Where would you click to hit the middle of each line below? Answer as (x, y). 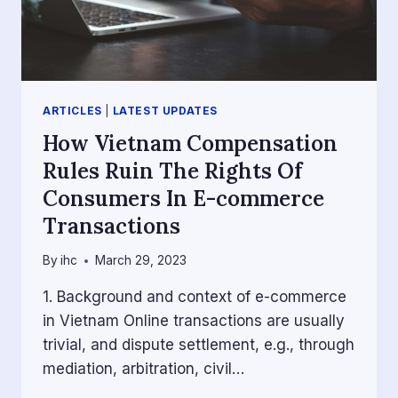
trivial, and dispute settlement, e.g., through (199, 345)
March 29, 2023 (141, 261)
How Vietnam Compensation (190, 143)
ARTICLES (72, 110)
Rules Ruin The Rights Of (172, 171)
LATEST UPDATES (165, 110)
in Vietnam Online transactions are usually (194, 321)
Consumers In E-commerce (183, 198)
